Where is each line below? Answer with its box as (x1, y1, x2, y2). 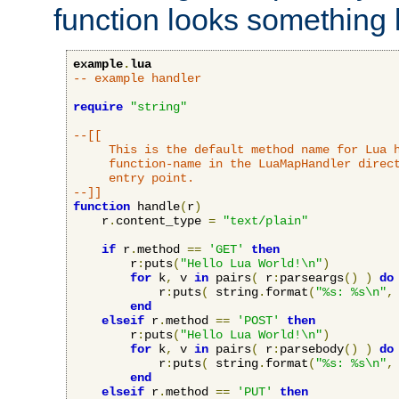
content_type (116, 214, 208, 229)
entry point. (73, 171, 194, 186)
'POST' (237, 313, 280, 329)
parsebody (280, 342, 344, 357)
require (73, 100, 123, 115)
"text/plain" (223, 214, 308, 229)
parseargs (280, 271, 344, 286)
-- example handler (73, 71, 201, 86)
